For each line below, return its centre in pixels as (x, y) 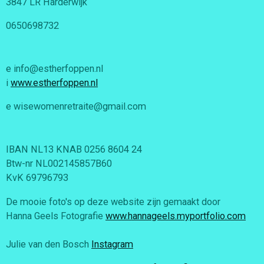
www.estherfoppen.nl (54, 83)
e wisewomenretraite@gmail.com (76, 107)
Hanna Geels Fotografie (56, 216)
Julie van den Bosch (49, 244)
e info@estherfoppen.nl (55, 69)
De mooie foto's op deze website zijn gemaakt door (113, 202)
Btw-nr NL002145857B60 (59, 164)
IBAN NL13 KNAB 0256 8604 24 (74, 150)
